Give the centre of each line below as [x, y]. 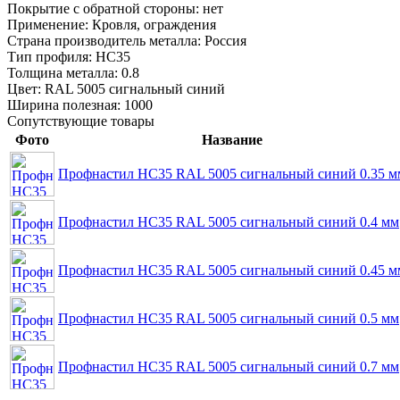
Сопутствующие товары [81, 121]
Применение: [50, 25]
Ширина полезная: [66, 105]
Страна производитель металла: [106, 41]
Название [232, 140]
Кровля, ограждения [154, 25]
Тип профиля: [51, 57]
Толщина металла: [64, 73]
